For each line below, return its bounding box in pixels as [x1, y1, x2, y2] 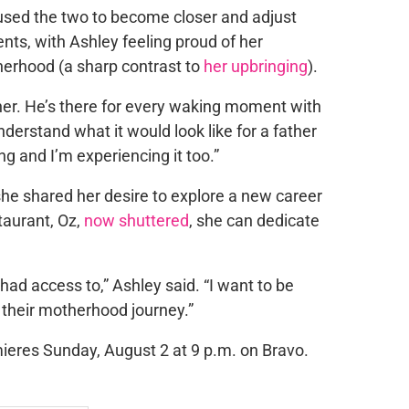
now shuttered [83, 210, 189, 230]
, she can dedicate [188, 210, 320, 230]
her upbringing [203, 56, 308, 76]
